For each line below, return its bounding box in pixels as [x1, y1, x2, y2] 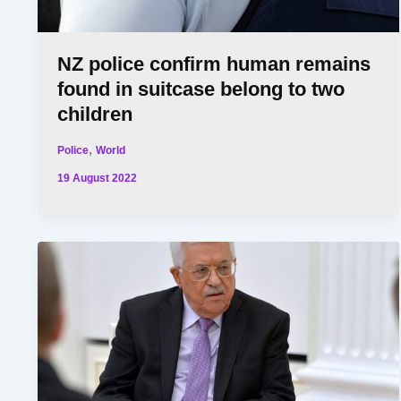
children [57, 103, 133, 126]
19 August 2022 [57, 172, 138, 184]
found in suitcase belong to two [57, 78, 346, 101]
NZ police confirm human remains [57, 53, 371, 76]
